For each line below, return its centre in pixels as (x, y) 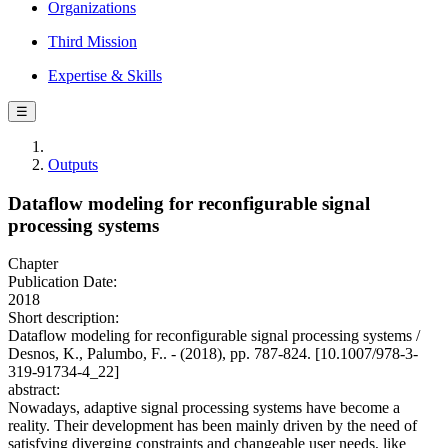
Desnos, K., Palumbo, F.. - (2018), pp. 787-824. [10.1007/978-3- (213, 354)
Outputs (73, 164)
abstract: (34, 390)
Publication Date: (62, 282)
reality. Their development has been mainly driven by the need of (212, 426)
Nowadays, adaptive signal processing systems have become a (204, 408)
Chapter (33, 264)
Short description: (63, 318)
